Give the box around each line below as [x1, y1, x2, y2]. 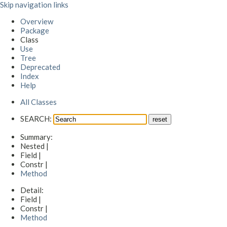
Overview [20, 17, 53, 26]
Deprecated [20, 62, 60, 71]
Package [20, 26, 49, 35]
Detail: [20, 185, 45, 195]
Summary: [20, 132, 54, 141]
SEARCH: [20, 114, 52, 123]
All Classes [20, 97, 57, 106]
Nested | [20, 141, 50, 150]
